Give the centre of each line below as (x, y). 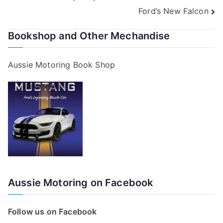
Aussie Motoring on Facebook (81, 182)
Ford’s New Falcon (173, 11)
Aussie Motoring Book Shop (61, 64)
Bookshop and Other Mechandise (89, 36)
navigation (48, 19)
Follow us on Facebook (53, 211)
